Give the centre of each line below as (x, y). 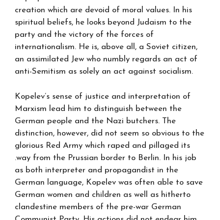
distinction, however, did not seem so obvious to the (110, 133)
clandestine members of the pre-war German (98, 207)
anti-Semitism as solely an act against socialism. (104, 71)
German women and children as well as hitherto (103, 194)
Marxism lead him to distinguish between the (98, 109)
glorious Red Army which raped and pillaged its (102, 145)
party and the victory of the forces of (84, 35)
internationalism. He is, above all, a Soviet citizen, (106, 47)
